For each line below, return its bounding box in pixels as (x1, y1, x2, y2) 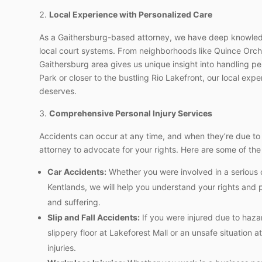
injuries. (47, 242, 77, 253)
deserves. (39, 85, 77, 96)
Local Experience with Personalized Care (49, 9, 213, 19)
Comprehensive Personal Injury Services (49, 108, 213, 118)
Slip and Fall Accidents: (47, 212, 140, 222)
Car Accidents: (47, 166, 107, 177)
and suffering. (47, 196, 101, 207)
